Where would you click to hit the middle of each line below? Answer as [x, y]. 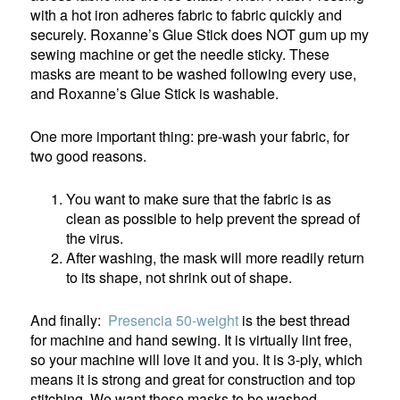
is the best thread [295, 320]
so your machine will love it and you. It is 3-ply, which [197, 359]
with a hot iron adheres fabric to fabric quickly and [187, 14]
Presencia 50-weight [172, 320]
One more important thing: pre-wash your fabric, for [190, 136]
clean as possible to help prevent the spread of [213, 218]
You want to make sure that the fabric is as [199, 198]
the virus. [95, 237]
